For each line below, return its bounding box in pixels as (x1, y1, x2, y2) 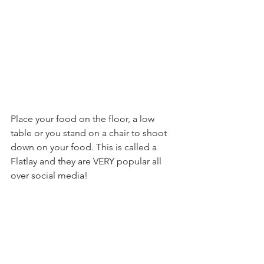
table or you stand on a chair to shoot (11, 127, 169, 138)
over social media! (11, 169, 90, 181)
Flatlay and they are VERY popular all (11, 155, 164, 167)
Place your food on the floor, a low (11, 113, 157, 124)
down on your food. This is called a (11, 141, 159, 153)
